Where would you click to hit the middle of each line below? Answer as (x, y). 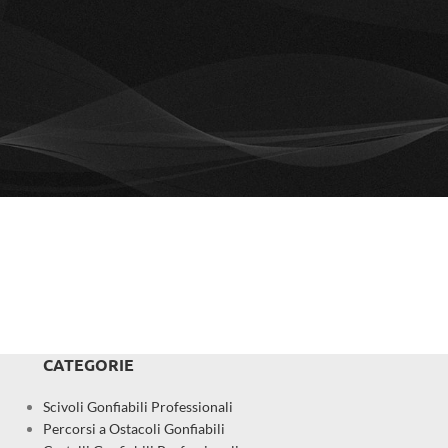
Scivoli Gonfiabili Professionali (137, 406)
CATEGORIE (88, 364)
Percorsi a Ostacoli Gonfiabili (133, 428)
